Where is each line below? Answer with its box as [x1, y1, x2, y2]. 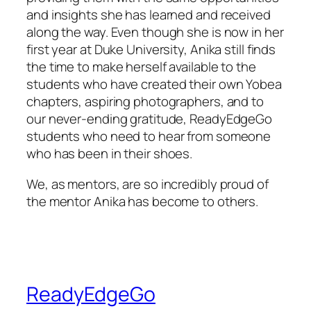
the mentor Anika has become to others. [26, 192, 259, 210]
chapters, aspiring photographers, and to [26, 92, 264, 111]
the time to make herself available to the [26, 58, 256, 76]
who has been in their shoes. [26, 144, 193, 163]
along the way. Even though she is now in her [26, 23, 284, 42]
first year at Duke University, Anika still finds [26, 40, 276, 59]
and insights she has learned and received [26, 6, 271, 24]
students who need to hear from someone [26, 127, 271, 146]
